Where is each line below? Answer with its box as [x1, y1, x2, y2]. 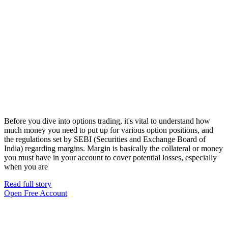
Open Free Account [4, 188, 67, 197]
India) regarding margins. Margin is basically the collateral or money [4, 144, 223, 153]
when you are [4, 162, 48, 171]
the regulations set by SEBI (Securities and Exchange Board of [4, 134, 206, 144]
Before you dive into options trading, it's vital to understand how [4, 116, 210, 125]
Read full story [4, 179, 51, 188]
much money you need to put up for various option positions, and [4, 125, 213, 134]
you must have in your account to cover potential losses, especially [4, 153, 217, 162]
